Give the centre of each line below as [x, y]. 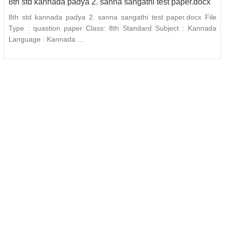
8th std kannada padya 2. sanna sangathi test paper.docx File [113, 17]
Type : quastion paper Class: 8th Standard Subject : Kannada [113, 28]
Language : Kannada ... [46, 39]
